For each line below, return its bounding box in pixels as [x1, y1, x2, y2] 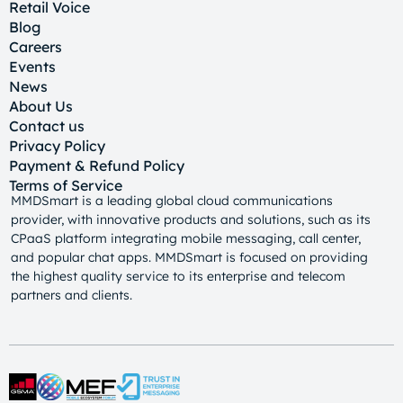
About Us [9, 97, 73, 115]
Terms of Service [9, 176, 122, 194]
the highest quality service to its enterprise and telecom [11, 268, 345, 284]
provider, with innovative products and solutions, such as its [11, 211, 371, 228]
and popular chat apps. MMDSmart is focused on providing [11, 249, 368, 265]
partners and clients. [11, 287, 132, 303]
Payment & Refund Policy [9, 157, 184, 175]
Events [9, 58, 56, 76]
